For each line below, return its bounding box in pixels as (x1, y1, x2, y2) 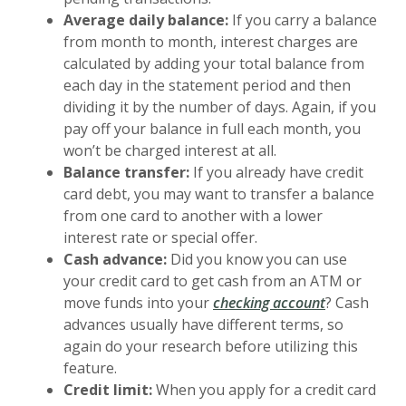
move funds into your (63, 292, 213, 313)
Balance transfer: (63, 161, 189, 182)
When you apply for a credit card (152, 379, 376, 400)
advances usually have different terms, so (63, 314, 343, 334)
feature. (63, 357, 117, 378)
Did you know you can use (167, 248, 347, 269)
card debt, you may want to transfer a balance (63, 183, 374, 204)
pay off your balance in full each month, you (63, 118, 361, 139)
